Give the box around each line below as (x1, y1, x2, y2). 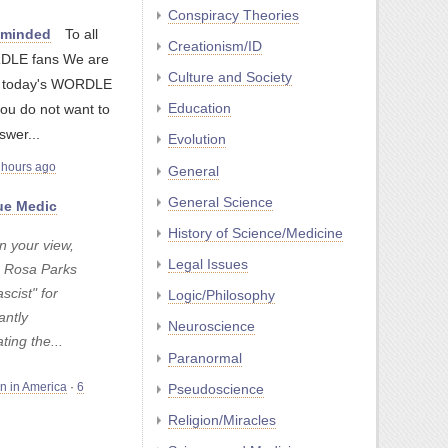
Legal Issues (168, 256, 248, 273)
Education (168, 100, 231, 117)
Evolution (168, 131, 226, 148)
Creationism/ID (168, 37, 262, 54)
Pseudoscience (168, 380, 264, 397)
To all (65, 26, 98, 43)
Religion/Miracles (168, 412, 276, 429)
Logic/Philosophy (168, 287, 275, 304)
